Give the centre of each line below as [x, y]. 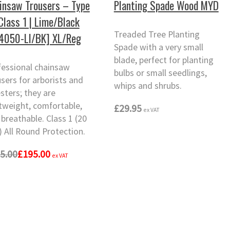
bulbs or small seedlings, [160, 73]
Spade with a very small [158, 47]
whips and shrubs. [148, 86]
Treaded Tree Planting [157, 35]
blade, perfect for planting [164, 60]
